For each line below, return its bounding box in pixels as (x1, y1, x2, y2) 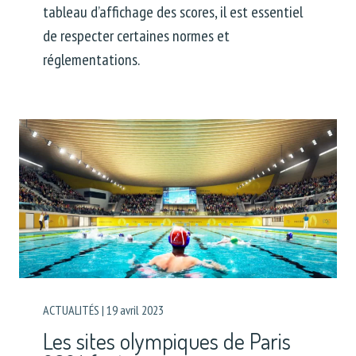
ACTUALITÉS (43, 301, 99, 318)
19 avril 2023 (106, 301, 164, 318)
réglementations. (43, 48, 140, 70)
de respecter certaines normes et (43, 25, 230, 46)
